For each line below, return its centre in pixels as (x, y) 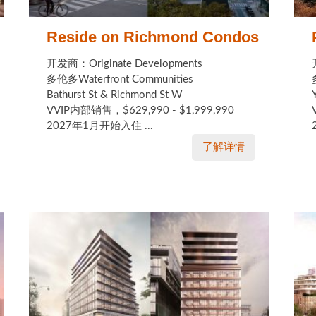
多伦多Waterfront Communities (120, 79)
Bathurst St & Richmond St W (114, 95)
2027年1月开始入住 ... (99, 126)
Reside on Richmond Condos (152, 37)
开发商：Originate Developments (124, 64)
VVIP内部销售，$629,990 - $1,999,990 (140, 110)
